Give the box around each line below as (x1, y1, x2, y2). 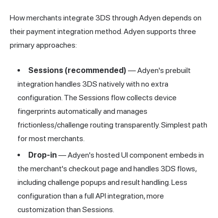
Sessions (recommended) (28, 66, 127, 75)
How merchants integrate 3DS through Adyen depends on (10, 13, 201, 23)
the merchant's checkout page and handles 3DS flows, (18, 164, 197, 174)
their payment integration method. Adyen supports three (10, 27, 196, 36)
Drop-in (28, 150, 57, 160)
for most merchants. (18, 134, 85, 144)
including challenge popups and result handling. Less (18, 178, 187, 187)
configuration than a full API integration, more (18, 191, 164, 201)
